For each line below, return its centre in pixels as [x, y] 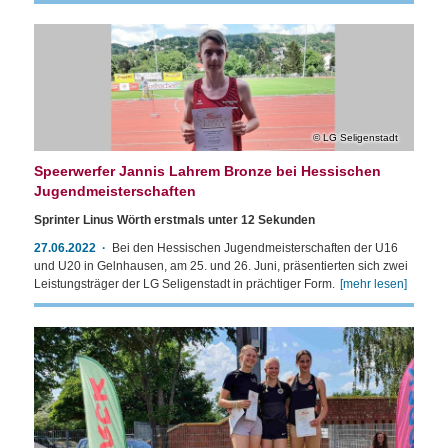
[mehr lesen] [373, 284]
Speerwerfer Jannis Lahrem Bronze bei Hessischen [207, 171]
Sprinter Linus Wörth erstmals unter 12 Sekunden [174, 220]
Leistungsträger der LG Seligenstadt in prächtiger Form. [184, 284]
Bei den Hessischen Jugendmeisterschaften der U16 [255, 248]
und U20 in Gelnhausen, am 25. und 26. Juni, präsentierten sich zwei [221, 266]
